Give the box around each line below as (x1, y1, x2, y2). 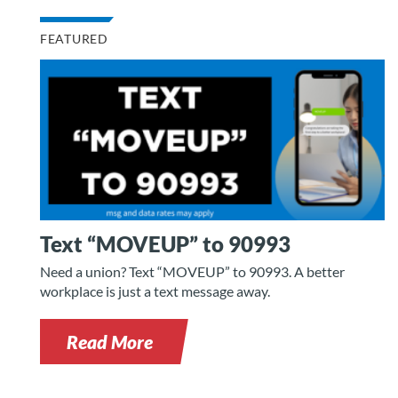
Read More (67, 330, 153, 354)
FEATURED (40, 31, 108, 46)
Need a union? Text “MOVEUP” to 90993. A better (40, 263, 345, 281)
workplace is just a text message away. (40, 283, 270, 300)
